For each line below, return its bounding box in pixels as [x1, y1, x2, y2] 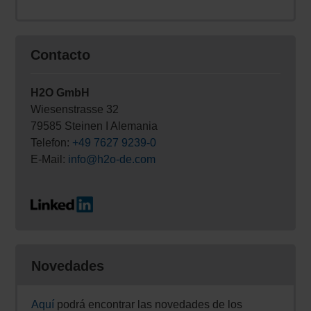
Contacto [31, 47, 91, 62]
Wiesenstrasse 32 [31, 103, 119, 115]
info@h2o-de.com [68, 153, 156, 165]
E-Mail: [31, 153, 69, 165]
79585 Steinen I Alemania [31, 119, 158, 132]
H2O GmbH [31, 86, 90, 99]
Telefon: [31, 136, 73, 149]
